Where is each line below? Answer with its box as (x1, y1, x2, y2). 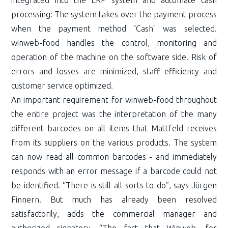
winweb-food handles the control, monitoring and (11, 38, 217, 47)
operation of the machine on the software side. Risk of (11, 52, 217, 62)
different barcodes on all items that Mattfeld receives (11, 123, 217, 133)
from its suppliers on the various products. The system (11, 137, 217, 147)
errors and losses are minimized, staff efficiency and (11, 66, 217, 76)
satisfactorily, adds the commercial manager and (11, 209, 217, 218)
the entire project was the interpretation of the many (11, 109, 217, 119)
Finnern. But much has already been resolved (11, 194, 217, 204)
